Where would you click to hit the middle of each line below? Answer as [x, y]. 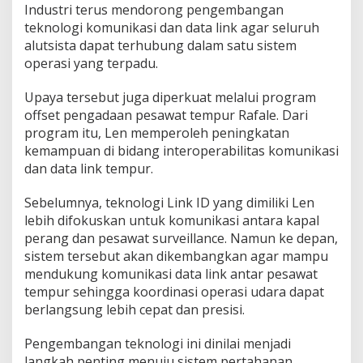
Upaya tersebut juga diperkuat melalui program [170, 97]
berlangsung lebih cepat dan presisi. [135, 309]
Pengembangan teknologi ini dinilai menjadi [158, 343]
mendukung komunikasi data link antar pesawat [171, 273]
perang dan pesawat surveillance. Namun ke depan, [181, 238]
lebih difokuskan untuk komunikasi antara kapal [172, 220]
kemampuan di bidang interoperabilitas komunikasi [181, 150]
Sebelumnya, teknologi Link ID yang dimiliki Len [169, 202]
